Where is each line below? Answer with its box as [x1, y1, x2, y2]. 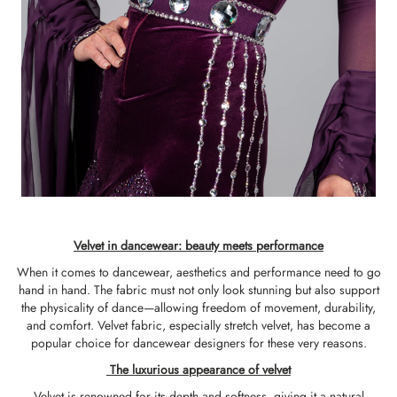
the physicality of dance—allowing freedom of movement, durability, [21, 299, 376, 316]
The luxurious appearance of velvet [106, 361, 291, 378]
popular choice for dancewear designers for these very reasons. [30, 334, 367, 352]
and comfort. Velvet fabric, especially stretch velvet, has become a [27, 316, 370, 334]
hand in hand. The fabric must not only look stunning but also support [18, 281, 379, 299]
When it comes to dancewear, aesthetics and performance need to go [16, 263, 381, 281]
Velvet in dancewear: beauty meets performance [74, 237, 323, 254]
